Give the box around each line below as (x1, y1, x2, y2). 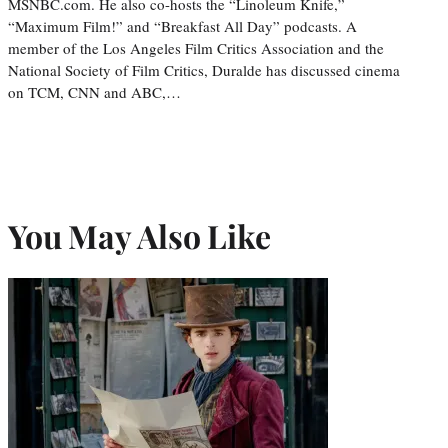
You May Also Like (8, 213, 271, 257)
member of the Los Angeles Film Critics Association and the (8, 37, 384, 58)
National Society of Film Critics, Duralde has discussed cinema (8, 59, 400, 80)
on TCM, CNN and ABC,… (8, 81, 181, 102)
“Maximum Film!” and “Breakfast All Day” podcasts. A (8, 15, 357, 36)
